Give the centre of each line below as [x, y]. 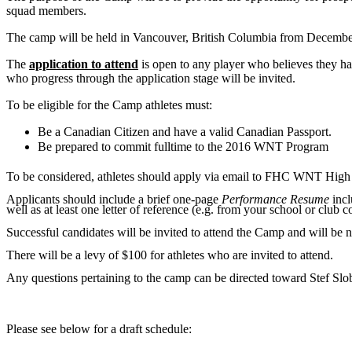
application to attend [84, 64]
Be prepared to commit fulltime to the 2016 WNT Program [183, 146]
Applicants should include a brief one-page [114, 200]
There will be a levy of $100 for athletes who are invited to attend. [170, 255]
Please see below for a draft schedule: [99, 329]
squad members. [46, 10]
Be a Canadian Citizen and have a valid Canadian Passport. [185, 131]
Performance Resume [275, 200]
